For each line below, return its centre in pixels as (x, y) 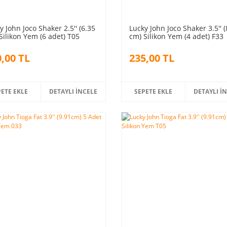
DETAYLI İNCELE (73, 91)
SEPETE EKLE (154, 91)
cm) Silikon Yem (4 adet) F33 (176, 36)
